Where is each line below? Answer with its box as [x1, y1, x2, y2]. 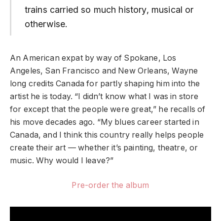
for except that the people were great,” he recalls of [10, 104, 206, 114]
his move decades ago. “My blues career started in [10, 117, 199, 127]
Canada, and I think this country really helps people [10, 130, 204, 140]
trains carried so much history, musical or [24, 4, 194, 15]
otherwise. [24, 18, 68, 29]
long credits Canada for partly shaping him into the [10, 78, 200, 88]
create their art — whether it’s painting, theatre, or [10, 143, 198, 152]
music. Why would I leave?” [10, 155, 114, 165]
